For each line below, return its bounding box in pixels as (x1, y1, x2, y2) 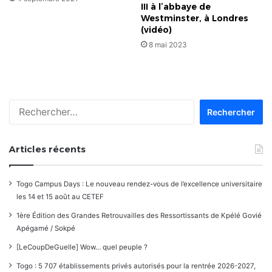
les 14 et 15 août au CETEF (16, 192, 104, 201)
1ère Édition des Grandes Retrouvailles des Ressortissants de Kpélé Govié (16, 211, 262, 220)
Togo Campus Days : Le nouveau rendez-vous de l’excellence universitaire (16, 179, 262, 188)
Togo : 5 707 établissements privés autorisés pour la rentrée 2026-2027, (16, 261, 256, 270)
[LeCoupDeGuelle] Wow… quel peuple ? (16, 242, 148, 251)
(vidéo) (141, 24, 172, 35)
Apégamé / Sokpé (16, 223, 75, 233)
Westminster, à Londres (141, 12, 248, 24)
